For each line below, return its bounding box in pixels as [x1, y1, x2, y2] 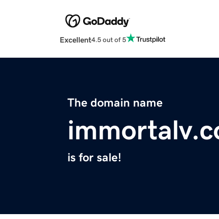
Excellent [60, 36, 91, 44]
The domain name [67, 97, 163, 109]
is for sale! [67, 152, 121, 164]
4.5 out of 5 [91, 36, 126, 43]
